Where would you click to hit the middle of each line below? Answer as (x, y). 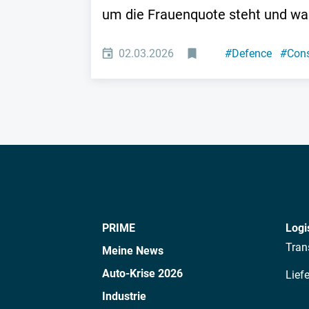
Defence (251, 54)
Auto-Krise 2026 (142, 274)
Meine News (133, 251)
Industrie (124, 297)
